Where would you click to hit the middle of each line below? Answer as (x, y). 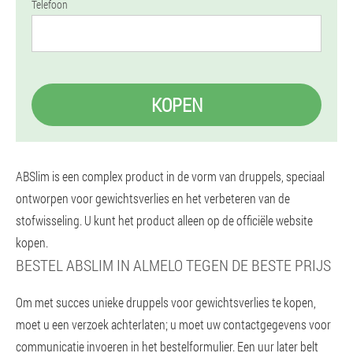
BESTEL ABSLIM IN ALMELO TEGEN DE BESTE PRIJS (173, 265)
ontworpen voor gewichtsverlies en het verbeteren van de (153, 198)
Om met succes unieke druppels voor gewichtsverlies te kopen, (166, 302)
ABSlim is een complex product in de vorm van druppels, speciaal (170, 176)
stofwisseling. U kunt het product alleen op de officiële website (164, 220)
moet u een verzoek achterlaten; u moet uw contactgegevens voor (173, 324)
